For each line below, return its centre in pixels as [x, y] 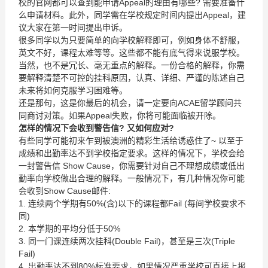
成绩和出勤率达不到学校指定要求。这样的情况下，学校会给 [131, 153]
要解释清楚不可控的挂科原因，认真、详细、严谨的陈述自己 [131, 78]
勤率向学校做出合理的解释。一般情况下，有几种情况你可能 [131, 178]
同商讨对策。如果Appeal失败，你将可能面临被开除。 [119, 115]
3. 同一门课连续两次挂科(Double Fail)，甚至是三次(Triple [127, 241]
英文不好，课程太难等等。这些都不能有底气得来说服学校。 [131, 53]
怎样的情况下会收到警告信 [68, 128]
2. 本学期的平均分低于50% [69, 229]
